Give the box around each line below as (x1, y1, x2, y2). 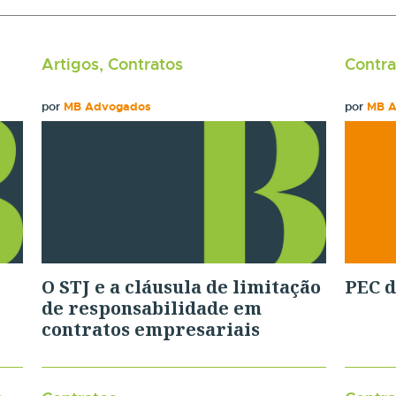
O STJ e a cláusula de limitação (42, 274, 322, 299)
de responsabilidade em (42, 295, 263, 320)
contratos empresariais (42, 316, 261, 341)
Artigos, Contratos (42, 54, 184, 74)
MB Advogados (64, 99, 152, 114)
